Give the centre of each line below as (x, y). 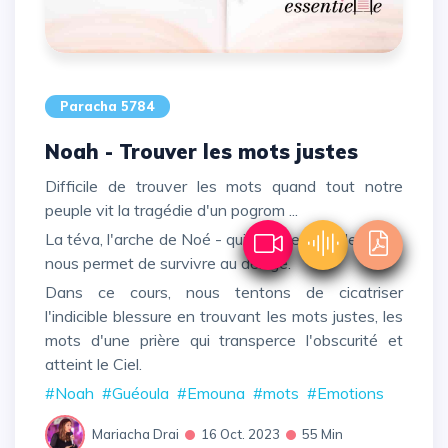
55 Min (322, 434)
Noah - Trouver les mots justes (209, 152)
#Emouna (211, 392)
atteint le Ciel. (93, 363)
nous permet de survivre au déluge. (168, 263)
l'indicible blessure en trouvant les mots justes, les (224, 315)
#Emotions (345, 392)
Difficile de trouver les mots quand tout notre (51, 186)
